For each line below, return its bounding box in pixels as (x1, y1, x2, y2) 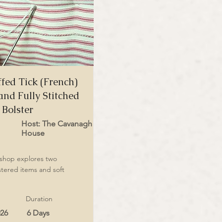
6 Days (27, 208, 50, 218)
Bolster (1, 103, 33, 116)
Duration (26, 194, 53, 203)
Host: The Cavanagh (21, 119, 92, 128)
